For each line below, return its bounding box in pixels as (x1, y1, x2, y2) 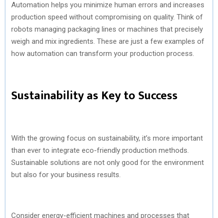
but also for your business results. (11, 170, 121, 179)
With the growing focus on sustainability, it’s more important (11, 133, 203, 143)
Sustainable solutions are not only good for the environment (11, 158, 204, 167)
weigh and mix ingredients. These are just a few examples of (11, 36, 204, 46)
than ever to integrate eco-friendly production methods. (11, 145, 189, 155)
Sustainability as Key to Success (11, 86, 178, 106)
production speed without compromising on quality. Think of (11, 12, 203, 21)
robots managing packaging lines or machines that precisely (11, 24, 203, 34)
